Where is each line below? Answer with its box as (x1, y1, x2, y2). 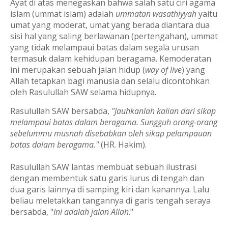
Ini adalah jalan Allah (53, 206, 129, 217)
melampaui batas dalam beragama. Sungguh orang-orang (10, 117, 217, 128)
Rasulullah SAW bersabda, (10, 105, 111, 117)
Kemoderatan (159, 53, 211, 64)
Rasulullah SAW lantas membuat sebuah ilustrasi (10, 161, 196, 173)
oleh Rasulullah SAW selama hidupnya (10, 87, 155, 98)
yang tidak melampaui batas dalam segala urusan (10, 42, 199, 53)
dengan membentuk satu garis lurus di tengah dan (10, 173, 204, 184)
